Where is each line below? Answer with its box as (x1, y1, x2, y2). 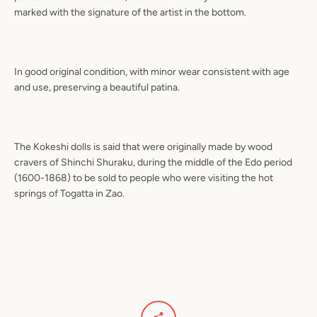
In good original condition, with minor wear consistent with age (14, 65, 289, 78)
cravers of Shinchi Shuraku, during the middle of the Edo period (14, 156, 292, 168)
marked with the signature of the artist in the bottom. (14, 6, 246, 18)
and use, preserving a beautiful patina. (14, 81, 180, 93)
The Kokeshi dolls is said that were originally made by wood (14, 140, 272, 153)
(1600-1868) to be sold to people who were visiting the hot (14, 171, 273, 184)
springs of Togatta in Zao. (14, 187, 125, 200)
